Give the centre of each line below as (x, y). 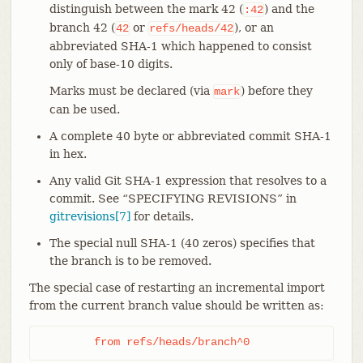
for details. (162, 216)
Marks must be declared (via (131, 90)
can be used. (84, 109)
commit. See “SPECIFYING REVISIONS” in (173, 198)
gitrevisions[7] (90, 216)
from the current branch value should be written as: (176, 305)
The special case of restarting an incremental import (177, 287)
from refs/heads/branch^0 (171, 342)
